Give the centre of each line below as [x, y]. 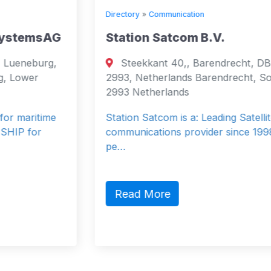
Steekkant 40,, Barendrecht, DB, [133, 63]
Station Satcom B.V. [102, 37]
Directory [60, 14]
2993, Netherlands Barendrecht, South [134, 77]
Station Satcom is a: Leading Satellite [128, 117]
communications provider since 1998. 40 [136, 132]
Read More [79, 194]
